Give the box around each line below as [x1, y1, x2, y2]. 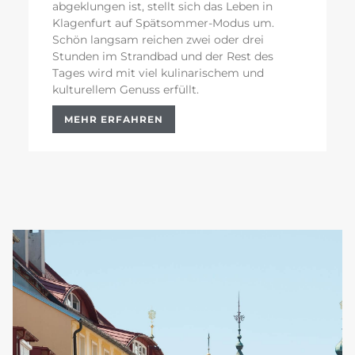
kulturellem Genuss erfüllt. [52, 82, 199, 97]
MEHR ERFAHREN [64, 113, 163, 126]
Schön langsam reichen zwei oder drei [52, 32, 264, 48]
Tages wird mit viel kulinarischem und [52, 66, 264, 81]
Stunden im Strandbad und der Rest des [52, 49, 273, 64]
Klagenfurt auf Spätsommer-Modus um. [52, 16, 274, 31]
